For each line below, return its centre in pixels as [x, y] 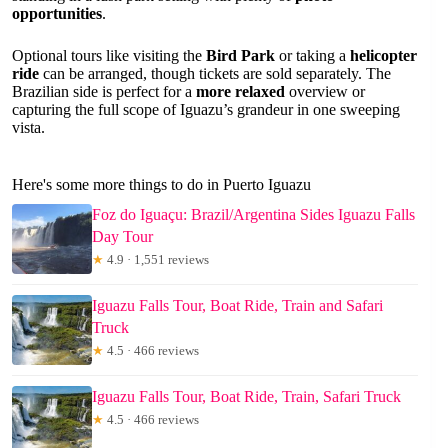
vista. [28, 127]
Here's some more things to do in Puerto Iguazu [161, 184]
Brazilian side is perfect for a [104, 91]
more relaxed [240, 91]
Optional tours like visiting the [109, 55]
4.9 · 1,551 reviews [156, 259]
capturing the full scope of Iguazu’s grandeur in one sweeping [206, 109]
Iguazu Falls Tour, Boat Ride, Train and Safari [237, 305]
